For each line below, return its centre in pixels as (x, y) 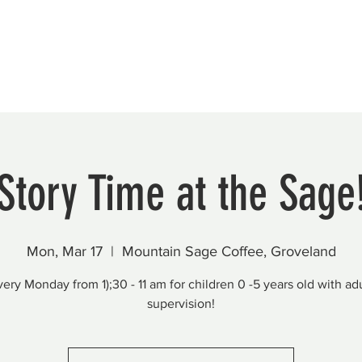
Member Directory (153, 46)
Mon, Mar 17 (64, 251)
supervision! (181, 303)
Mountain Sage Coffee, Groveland (229, 251)
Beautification (45, 46)
